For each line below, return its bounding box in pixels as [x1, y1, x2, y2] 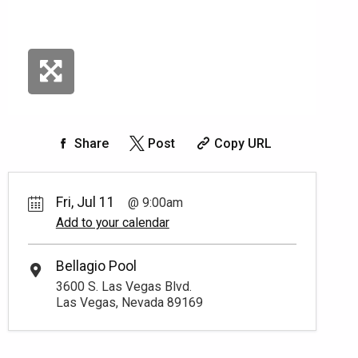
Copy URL [213, 135, 272, 151]
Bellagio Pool [55, 258, 137, 275]
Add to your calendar [55, 215, 169, 231]
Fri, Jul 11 [55, 193, 115, 210]
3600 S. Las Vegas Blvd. [55, 278, 192, 294]
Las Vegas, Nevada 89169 [55, 294, 203, 310]
